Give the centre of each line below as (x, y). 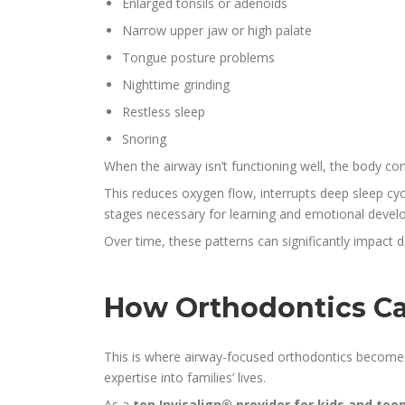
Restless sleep (164, 112)
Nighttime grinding (176, 85)
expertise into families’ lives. (185, 378)
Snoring (145, 139)
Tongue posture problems (199, 58)
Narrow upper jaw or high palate (217, 31)
